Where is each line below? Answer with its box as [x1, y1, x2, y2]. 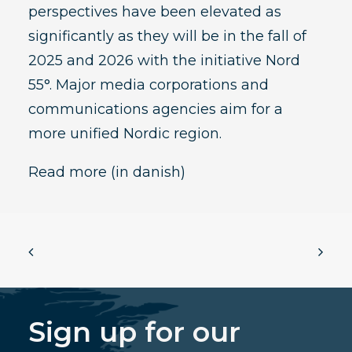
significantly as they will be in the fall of [28, 27, 306, 45]
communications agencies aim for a [28, 101, 283, 118]
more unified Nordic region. [28, 125, 222, 142]
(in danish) [107, 163, 185, 181]
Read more [28, 163, 107, 181]
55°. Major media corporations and [28, 76, 269, 93]
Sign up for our [28, 315, 240, 349]
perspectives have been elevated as [28, 3, 281, 20]
